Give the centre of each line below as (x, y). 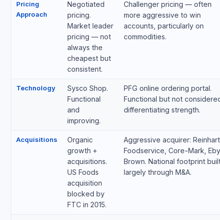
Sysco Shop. (87, 88)
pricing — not (89, 37)
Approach (31, 14)
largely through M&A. (157, 172)
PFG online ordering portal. (167, 88)
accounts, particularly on (164, 26)
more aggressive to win (162, 15)
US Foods (83, 172)
